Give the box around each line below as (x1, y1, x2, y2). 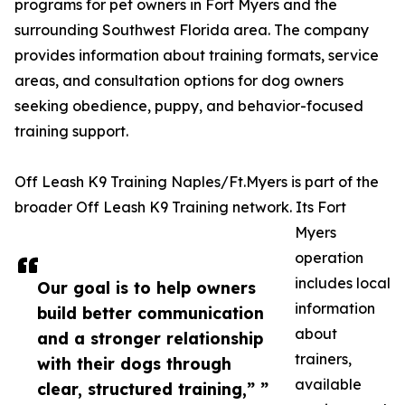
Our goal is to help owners (37, 278, 256, 298)
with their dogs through (37, 353, 231, 374)
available (295, 375, 362, 394)
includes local (295, 274, 391, 293)
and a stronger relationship (37, 328, 263, 349)
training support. (14, 122, 128, 141)
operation (295, 249, 363, 268)
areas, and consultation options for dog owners (14, 71, 344, 90)
